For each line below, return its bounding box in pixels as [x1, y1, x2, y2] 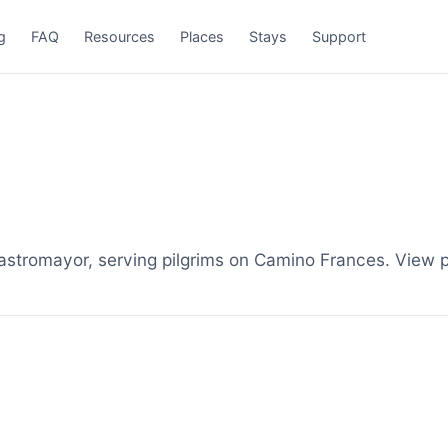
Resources [84, 27, 156, 45]
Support [312, 27, 367, 45]
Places [180, 27, 225, 45]
